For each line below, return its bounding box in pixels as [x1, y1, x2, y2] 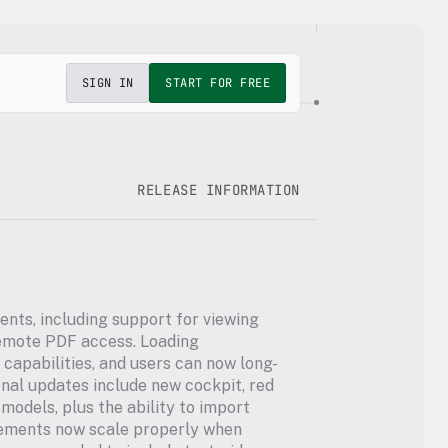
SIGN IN [81, 75, 134, 91]
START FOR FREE [165, 75, 270, 91]
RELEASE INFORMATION [137, 180, 300, 199]
